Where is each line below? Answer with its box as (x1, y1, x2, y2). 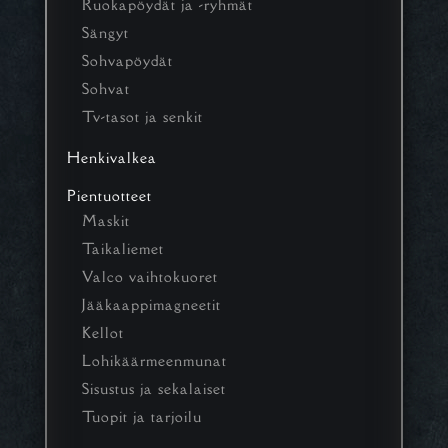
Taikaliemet (81, 238, 164, 258)
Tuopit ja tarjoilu (81, 406, 202, 426)
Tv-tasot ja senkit (81, 106, 203, 126)
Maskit (81, 210, 130, 230)
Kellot (81, 322, 124, 342)
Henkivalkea (66, 147, 157, 167)
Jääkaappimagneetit (81, 294, 221, 314)
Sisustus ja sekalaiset (81, 378, 226, 398)
